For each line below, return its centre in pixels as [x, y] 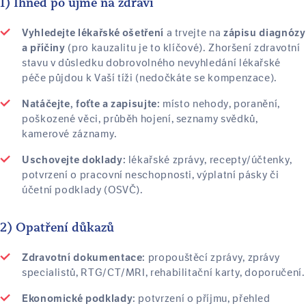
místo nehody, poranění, [220, 104]
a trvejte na [193, 33]
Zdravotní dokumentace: [84, 258]
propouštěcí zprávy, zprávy [213, 258]
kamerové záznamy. [70, 134]
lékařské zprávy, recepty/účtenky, [209, 160]
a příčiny [44, 48]
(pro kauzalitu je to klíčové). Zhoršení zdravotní [183, 48]
